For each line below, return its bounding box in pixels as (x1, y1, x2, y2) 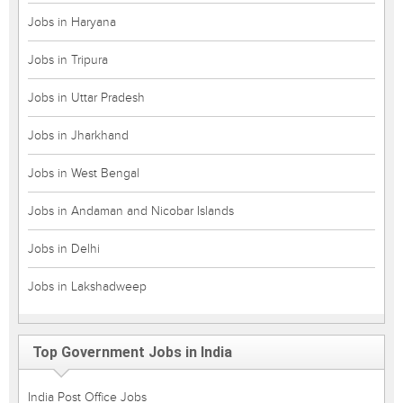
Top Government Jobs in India (32, 344, 232, 361)
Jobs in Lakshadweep (28, 279, 147, 294)
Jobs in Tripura (28, 52, 108, 67)
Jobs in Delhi (28, 241, 100, 256)
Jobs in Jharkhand (28, 128, 129, 143)
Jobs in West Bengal (28, 166, 139, 181)
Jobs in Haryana (28, 14, 116, 30)
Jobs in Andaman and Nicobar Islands (28, 203, 234, 219)
